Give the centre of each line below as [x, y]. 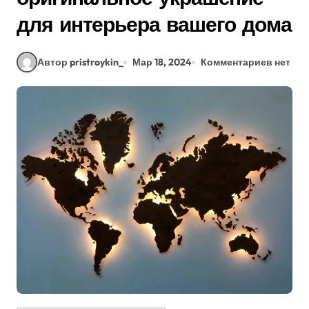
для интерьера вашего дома [154, 24]
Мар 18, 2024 [162, 62]
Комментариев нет [246, 62]
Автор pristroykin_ [80, 62]
